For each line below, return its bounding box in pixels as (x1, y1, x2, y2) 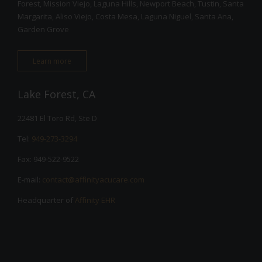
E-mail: (18, 174, 42, 185)
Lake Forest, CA (18, 87, 95, 101)
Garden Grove (18, 24, 69, 35)
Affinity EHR (75, 194, 115, 205)
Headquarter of (18, 194, 75, 205)
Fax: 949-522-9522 (18, 153, 79, 164)
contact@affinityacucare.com (42, 174, 144, 185)
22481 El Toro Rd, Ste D (18, 112, 97, 123)
